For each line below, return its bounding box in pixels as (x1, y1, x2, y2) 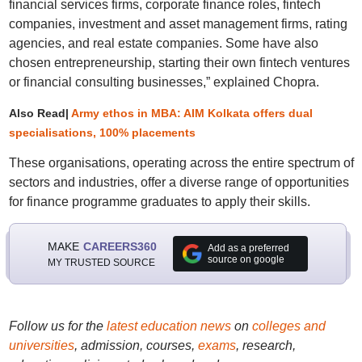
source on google (207, 254, 284, 266)
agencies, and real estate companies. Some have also (8, 36, 318, 51)
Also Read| (8, 107, 71, 120)
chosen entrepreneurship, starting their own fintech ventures (8, 56, 350, 70)
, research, (235, 339, 296, 353)
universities (8, 339, 74, 353)
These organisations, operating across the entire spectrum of (8, 156, 354, 170)
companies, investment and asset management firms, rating (8, 17, 347, 32)
